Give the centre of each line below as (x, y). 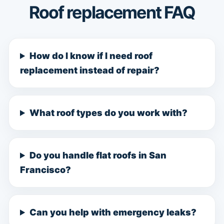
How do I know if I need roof (91, 56)
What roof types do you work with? (109, 113)
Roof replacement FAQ (112, 12)
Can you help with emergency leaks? (113, 212)
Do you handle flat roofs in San (98, 155)
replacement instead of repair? (90, 70)
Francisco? (45, 170)
